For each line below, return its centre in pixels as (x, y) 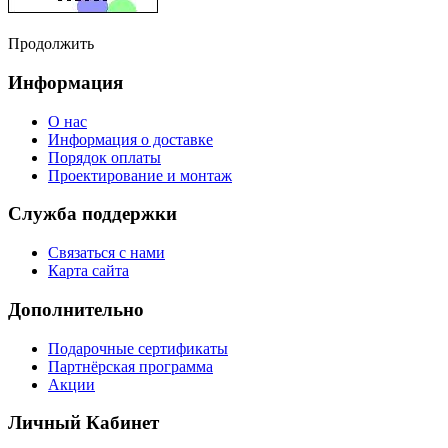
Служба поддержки (92, 214)
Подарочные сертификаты (138, 348)
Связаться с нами (106, 253)
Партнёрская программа (130, 366)
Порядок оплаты (104, 157)
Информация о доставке (130, 139)
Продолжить (51, 44)
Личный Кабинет (83, 423)
